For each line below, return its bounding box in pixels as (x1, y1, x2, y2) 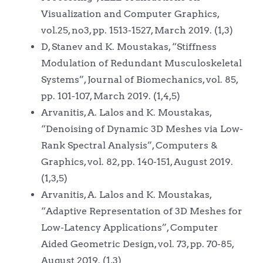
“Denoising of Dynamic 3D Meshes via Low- (41, 123, 243, 134)
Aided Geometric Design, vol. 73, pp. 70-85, (41, 238, 234, 249)
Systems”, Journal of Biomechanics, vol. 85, (41, 73, 238, 85)
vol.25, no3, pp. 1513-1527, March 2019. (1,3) (41, 24, 233, 36)
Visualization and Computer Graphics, (41, 8, 219, 19)
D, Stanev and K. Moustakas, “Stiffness (41, 41, 217, 52)
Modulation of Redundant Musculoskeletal (41, 57, 242, 69)
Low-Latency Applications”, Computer (41, 221, 218, 233)
